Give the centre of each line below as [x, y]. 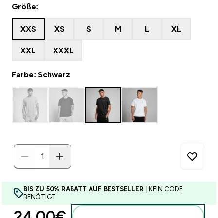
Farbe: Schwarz [41, 75]
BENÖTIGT [40, 197]
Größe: [25, 7]
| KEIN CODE [163, 189]
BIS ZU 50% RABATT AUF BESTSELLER [83, 189]
